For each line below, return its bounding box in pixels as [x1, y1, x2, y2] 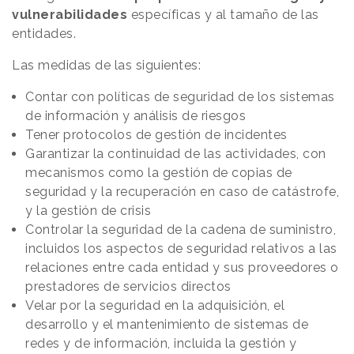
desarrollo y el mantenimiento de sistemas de [25, 317, 308, 333]
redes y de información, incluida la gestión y [25, 336, 297, 352]
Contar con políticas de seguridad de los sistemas [25, 89, 335, 105]
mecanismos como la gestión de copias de [25, 165, 292, 181]
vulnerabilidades [12, 7, 127, 23]
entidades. [12, 26, 80, 42]
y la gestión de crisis [25, 203, 151, 219]
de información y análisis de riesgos [25, 108, 246, 124]
